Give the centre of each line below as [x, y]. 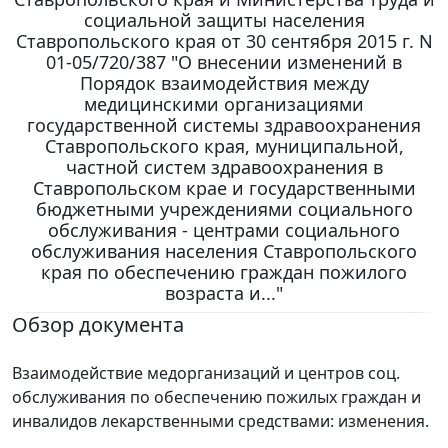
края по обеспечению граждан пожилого [224, 271]
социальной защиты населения [224, 19]
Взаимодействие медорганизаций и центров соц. [206, 372]
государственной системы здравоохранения [224, 124]
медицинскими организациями [224, 103]
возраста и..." [224, 292]
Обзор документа [98, 324]
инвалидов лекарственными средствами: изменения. [220, 420]
